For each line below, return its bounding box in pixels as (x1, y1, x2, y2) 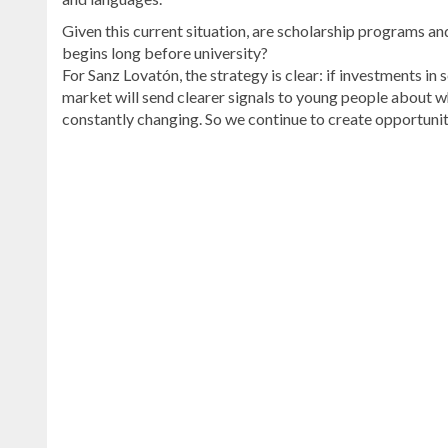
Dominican (61, 186, 135, 206)
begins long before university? (62, 43, 268, 63)
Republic (61, 208, 122, 228)
